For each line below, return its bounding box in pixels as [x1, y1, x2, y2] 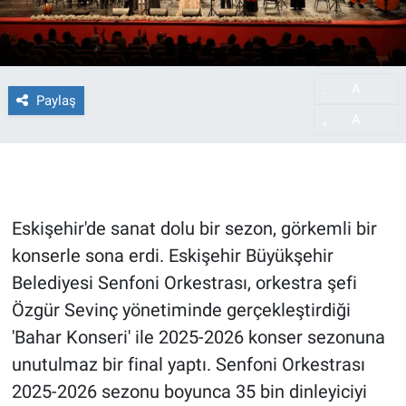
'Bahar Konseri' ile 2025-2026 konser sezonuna [11, 326, 385, 349]
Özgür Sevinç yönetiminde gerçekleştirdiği [11, 299, 351, 322]
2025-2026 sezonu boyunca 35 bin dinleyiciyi [11, 381, 367, 403]
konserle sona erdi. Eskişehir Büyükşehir [11, 245, 333, 267]
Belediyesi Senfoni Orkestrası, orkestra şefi [11, 272, 357, 295]
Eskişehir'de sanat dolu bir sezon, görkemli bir [11, 217, 377, 240]
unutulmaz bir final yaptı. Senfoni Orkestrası [11, 353, 365, 376]
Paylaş [35, 92, 76, 109]
